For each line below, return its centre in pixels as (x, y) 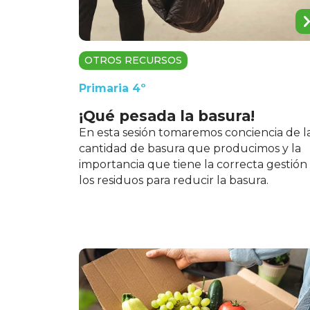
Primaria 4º (112, 88)
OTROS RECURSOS (133, 60)
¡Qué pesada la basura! (167, 116)
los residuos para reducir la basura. (174, 180)
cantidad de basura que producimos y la (190, 148)
